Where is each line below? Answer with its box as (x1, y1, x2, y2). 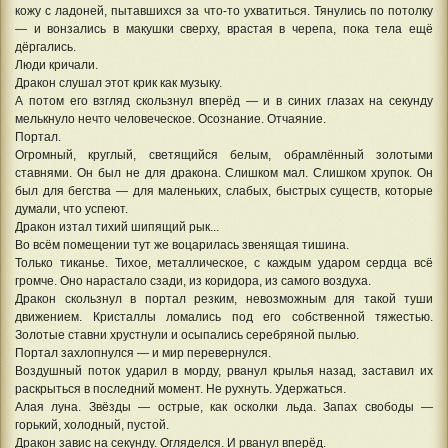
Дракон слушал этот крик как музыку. (15, 76, 222, 90)
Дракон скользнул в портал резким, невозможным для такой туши (15, 292, 433, 306)
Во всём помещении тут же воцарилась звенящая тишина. (15, 238, 349, 252)
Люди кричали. (15, 58, 98, 72)
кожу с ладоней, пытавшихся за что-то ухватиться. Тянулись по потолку (15, 4, 433, 18)
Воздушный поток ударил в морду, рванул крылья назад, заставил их (15, 364, 433, 378)
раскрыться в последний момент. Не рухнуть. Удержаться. (15, 382, 346, 396)
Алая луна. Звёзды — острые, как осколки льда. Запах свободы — (15, 400, 433, 414)
